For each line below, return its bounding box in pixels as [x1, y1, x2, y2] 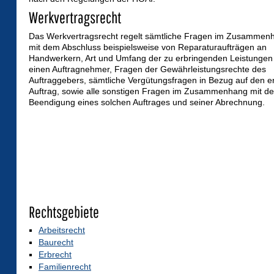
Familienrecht [39, 262, 91, 272]
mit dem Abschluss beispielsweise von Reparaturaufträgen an [29, 42, 267, 53]
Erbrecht [39, 250, 72, 260]
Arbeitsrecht [39, 225, 85, 235]
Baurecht [39, 237, 73, 248]
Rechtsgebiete [29, 202, 99, 221]
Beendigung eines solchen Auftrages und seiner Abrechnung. [29, 97, 265, 108]
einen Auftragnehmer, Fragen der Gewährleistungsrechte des [29, 64, 266, 75]
